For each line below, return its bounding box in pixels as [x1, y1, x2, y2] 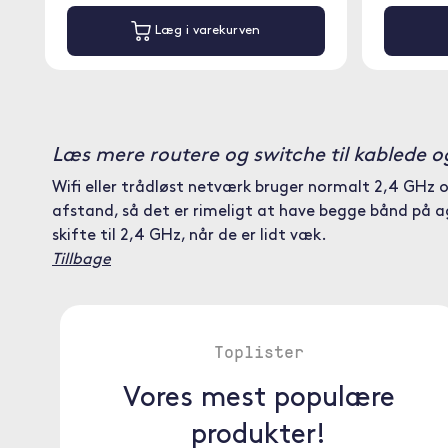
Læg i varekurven [151, 24, 261, 38]
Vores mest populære [122, 385, 395, 413]
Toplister [213, 339, 304, 363]
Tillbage [52, 252, 111, 268]
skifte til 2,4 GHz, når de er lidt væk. [52, 228, 327, 244]
